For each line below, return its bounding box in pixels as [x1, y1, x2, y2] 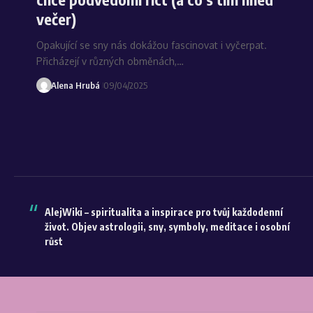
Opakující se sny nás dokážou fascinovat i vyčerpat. [36, 38, 267, 51]
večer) [36, 8, 76, 29]
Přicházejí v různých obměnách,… [36, 54, 184, 67]
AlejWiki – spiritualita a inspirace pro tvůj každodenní [45, 205, 283, 218]
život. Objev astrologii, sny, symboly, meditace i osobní [45, 220, 290, 233]
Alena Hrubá [50, 79, 100, 91]
